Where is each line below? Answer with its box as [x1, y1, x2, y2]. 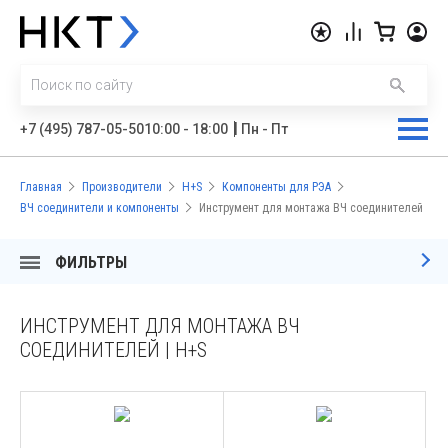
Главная [20, 180, 62, 194]
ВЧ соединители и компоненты [20, 201, 179, 215]
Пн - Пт [241, 121, 288, 137]
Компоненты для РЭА [222, 180, 331, 194]
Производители [82, 180, 162, 194]
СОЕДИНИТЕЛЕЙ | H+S [20, 338, 207, 362]
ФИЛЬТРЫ [55, 253, 127, 272]
